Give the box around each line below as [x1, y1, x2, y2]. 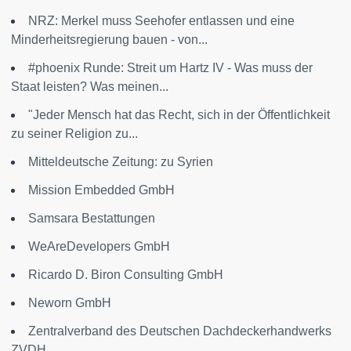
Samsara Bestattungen [28, 212, 155, 226]
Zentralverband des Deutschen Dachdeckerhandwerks [28, 324, 331, 338]
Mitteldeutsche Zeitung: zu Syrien [28, 155, 213, 169]
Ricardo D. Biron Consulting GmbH [28, 268, 223, 282]
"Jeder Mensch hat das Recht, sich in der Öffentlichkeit [28, 108, 330, 122]
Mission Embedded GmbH [28, 183, 175, 197]
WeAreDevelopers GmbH [28, 240, 170, 254]
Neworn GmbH [28, 296, 111, 310]
